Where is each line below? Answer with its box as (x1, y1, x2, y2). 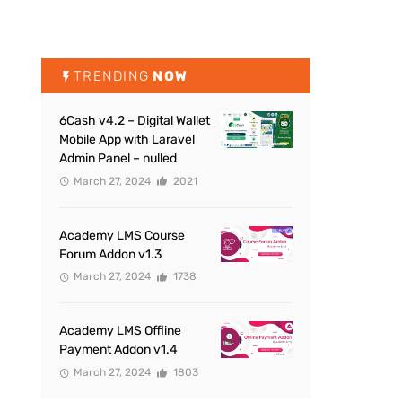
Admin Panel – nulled (59, 151, 177, 166)
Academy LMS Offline (59, 323, 181, 339)
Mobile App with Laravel (59, 132, 195, 147)
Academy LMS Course (59, 227, 185, 243)
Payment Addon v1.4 (59, 342, 178, 358)
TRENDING (74, 68, 150, 84)
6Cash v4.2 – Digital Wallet (59, 113, 210, 128)
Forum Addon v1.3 (59, 246, 162, 262)
